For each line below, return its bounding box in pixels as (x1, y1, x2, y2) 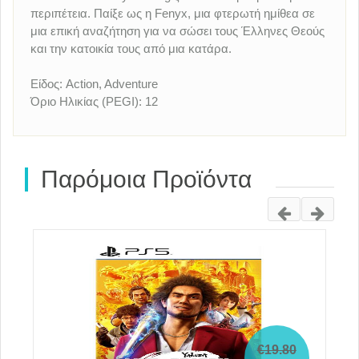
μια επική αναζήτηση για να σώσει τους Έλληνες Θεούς (30, 24, 325, 38)
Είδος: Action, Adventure (30, 77, 158, 91)
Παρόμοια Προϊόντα (34, 165, 252, 192)
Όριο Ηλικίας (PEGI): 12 (30, 95, 158, 109)
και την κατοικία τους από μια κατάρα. (30, 42, 232, 56)
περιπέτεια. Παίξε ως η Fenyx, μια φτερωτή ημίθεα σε (30, 6, 315, 21)
